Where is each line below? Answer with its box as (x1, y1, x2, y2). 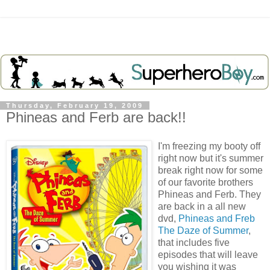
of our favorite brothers (158, 177, 253, 187)
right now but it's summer (158, 152, 263, 163)
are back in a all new (158, 201, 246, 212)
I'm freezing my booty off (158, 140, 260, 151)
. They (234, 189, 261, 199)
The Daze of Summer (158, 225, 248, 236)
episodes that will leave (158, 249, 258, 260)
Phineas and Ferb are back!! (6, 108, 186, 125)
